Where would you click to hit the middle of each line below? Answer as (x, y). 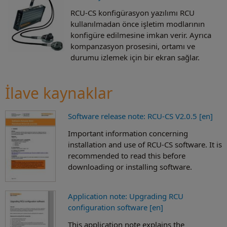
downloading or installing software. (130, 166)
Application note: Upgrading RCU (126, 196)
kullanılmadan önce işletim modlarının (138, 24)
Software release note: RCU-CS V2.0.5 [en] (140, 116)
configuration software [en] (116, 207)
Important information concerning (128, 133)
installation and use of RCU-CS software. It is (145, 144)
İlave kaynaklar (59, 93)
